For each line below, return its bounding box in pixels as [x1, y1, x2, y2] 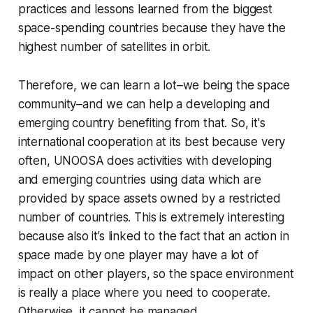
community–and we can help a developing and [17, 97, 270, 112]
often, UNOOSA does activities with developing [17, 154, 272, 168]
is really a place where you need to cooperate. [17, 286, 270, 300]
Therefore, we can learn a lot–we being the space [17, 78, 290, 93]
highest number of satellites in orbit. [17, 40, 211, 54]
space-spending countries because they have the [17, 21, 286, 36]
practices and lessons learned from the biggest [17, 2, 272, 17]
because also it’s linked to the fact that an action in [17, 229, 289, 244]
